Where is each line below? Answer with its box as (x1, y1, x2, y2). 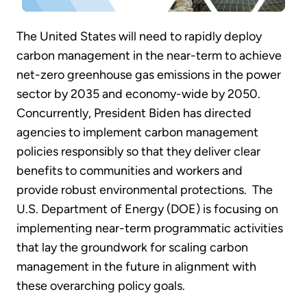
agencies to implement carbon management (16, 124, 258, 140)
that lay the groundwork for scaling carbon (16, 239, 248, 255)
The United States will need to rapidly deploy (16, 28, 262, 44)
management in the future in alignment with (16, 258, 256, 274)
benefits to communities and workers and (16, 162, 243, 178)
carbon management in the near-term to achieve (16, 47, 282, 63)
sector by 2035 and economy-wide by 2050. (16, 86, 260, 101)
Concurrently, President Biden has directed (16, 105, 251, 121)
